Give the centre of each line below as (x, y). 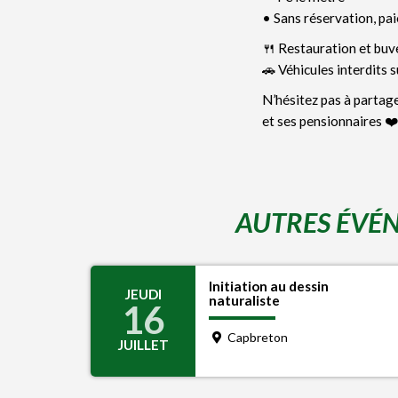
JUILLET (143, 345)
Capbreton (256, 337)
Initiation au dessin (269, 286)
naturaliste (245, 300)
